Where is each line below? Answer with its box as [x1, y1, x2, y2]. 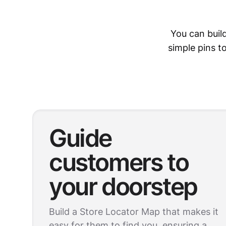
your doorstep [49, 172, 197, 201]
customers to [49, 147, 189, 177]
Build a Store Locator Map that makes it [49, 206, 218, 217]
